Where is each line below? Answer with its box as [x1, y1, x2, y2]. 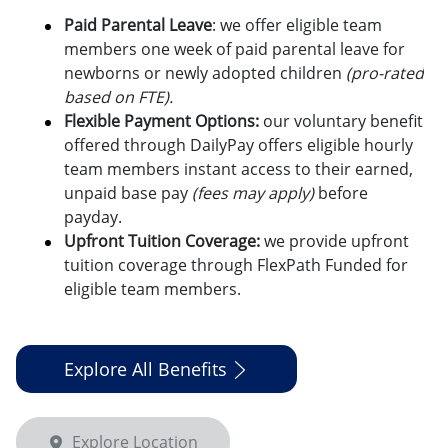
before [318, 181, 368, 204]
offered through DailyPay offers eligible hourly [64, 133, 413, 156]
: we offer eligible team [212, 13, 382, 36]
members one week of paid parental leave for [64, 37, 405, 60]
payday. [64, 205, 122, 228]
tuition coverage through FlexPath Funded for [64, 253, 408, 276]
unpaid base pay [64, 181, 192, 204]
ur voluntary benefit [273, 109, 423, 132]
